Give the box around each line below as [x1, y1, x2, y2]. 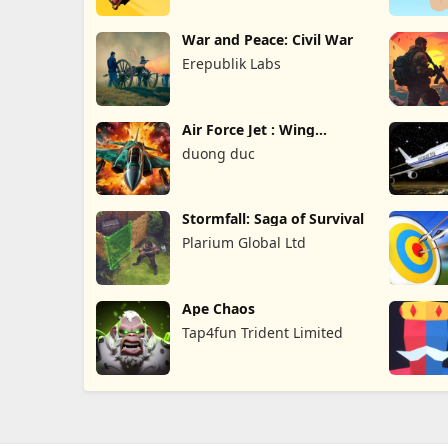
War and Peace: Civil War [181, 29, 353, 49]
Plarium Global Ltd [181, 233, 306, 253]
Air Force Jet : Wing [181, 119, 315, 139]
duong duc [181, 143, 255, 163]
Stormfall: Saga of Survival [181, 209, 364, 229]
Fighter [181, 134, 232, 154]
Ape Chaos [181, 299, 255, 319]
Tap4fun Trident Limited [181, 323, 343, 343]
